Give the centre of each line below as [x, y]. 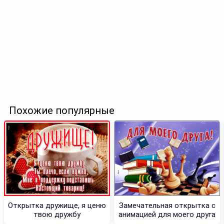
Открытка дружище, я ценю [57, 205]
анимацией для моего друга [167, 214]
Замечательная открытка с [167, 205]
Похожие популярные [62, 110]
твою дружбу [57, 214]
